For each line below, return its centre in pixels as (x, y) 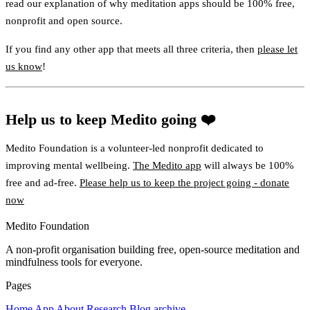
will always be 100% (248, 165)
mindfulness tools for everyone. (74, 262)
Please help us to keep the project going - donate (184, 182)
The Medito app (167, 165)
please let (277, 49)
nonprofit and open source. (64, 20)
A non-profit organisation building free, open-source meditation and (153, 249)
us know (24, 66)
